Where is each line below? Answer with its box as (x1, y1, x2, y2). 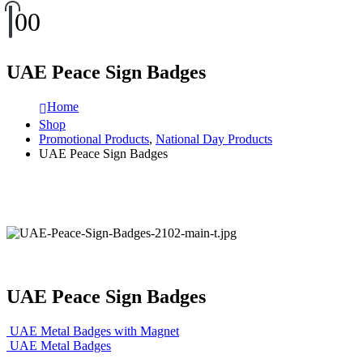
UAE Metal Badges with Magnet (10, 323, 179, 338)
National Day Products (156, 131, 272, 146)
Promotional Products (39, 131, 149, 146)
